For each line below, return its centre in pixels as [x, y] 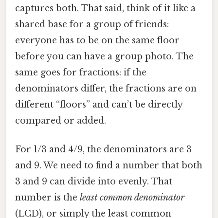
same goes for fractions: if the [81, 72]
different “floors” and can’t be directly [99, 104]
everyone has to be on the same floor [97, 40]
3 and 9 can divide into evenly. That [94, 182]
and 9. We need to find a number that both [109, 166]
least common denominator [132, 198]
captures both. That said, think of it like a [105, 8]
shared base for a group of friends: [92, 24]
